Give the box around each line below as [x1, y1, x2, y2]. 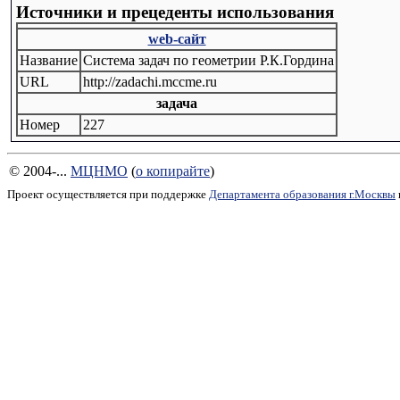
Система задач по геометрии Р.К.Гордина [83, 53, 334, 68]
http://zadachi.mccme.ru [83, 74, 217, 89]
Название [20, 53, 78, 68]
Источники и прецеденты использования [16, 3, 334, 21]
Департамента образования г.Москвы [209, 187, 396, 201]
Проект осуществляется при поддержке [7, 187, 209, 201]
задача [156, 96, 197, 111]
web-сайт [147, 31, 206, 46]
